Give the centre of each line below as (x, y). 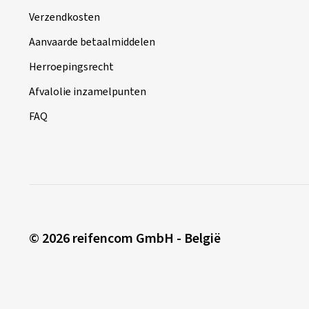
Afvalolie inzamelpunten (88, 92)
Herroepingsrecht (71, 67)
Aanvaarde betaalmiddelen (92, 42)
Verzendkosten (64, 17)
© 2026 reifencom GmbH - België (125, 239)
